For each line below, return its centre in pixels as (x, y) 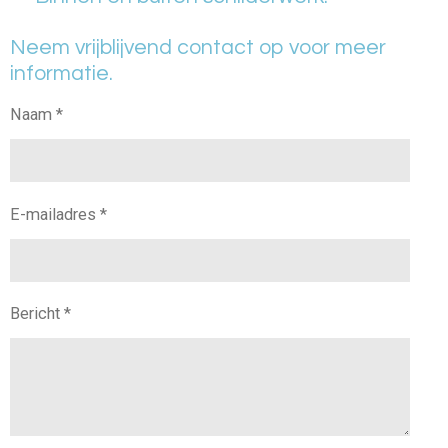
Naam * (36, 115)
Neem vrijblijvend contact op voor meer (198, 47)
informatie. (61, 73)
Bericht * (40, 314)
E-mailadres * (58, 214)
